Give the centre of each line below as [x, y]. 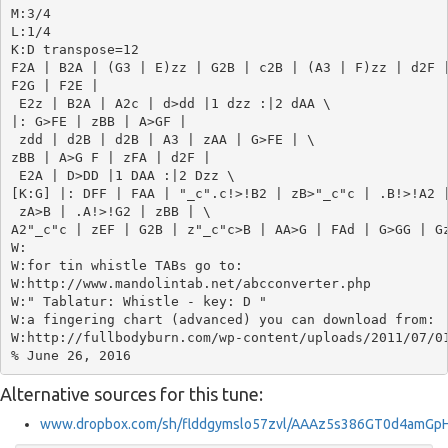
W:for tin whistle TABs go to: [130, 265]
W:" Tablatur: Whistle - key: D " [138, 301]
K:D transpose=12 [74, 49]
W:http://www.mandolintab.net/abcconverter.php [190, 283]
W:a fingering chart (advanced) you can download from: [222, 319]
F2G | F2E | [54, 85]
